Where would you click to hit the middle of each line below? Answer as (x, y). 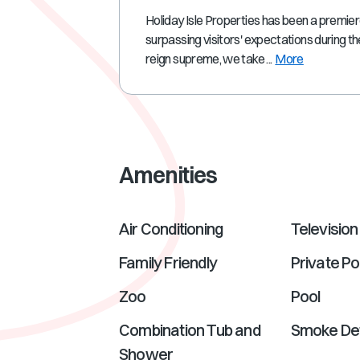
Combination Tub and (190, 330)
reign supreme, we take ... (209, 59)
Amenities (168, 175)
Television (324, 229)
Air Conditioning (171, 229)
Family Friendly (168, 262)
